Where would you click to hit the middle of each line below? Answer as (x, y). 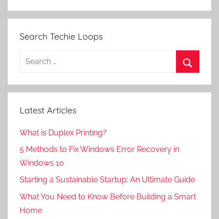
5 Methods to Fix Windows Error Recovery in (99, 149)
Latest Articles (48, 110)
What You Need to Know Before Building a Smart (108, 197)
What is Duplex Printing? (63, 132)
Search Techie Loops (61, 37)
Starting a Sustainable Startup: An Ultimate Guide (107, 180)
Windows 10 (42, 163)
